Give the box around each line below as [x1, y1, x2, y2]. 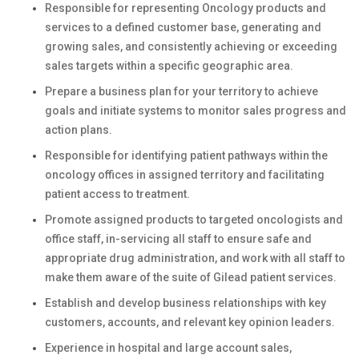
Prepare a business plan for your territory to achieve [45, 85, 318, 98]
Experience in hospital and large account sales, [45, 341, 292, 354]
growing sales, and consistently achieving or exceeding [45, 40, 337, 53]
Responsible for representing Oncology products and [45, 2, 326, 14]
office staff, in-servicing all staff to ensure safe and [45, 232, 312, 245]
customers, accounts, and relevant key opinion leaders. [45, 316, 335, 329]
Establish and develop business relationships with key [45, 296, 326, 309]
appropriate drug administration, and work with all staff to [45, 252, 345, 264]
